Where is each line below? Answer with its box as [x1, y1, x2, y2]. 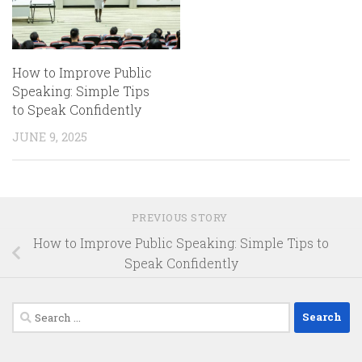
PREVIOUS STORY [131, 210, 231, 224]
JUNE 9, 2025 [12, 128, 87, 145]
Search [11, 302, 55, 320]
